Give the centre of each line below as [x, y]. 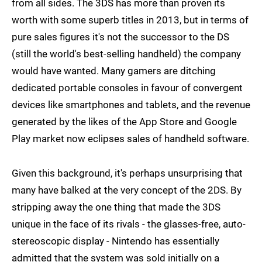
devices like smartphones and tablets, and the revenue [131, 105]
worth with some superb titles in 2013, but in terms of [130, 20]
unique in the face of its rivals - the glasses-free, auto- [129, 224]
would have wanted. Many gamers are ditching [114, 71]
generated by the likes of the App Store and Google [124, 122]
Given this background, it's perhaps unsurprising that [127, 173]
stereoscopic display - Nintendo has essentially [116, 241]
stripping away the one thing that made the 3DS [116, 207]
